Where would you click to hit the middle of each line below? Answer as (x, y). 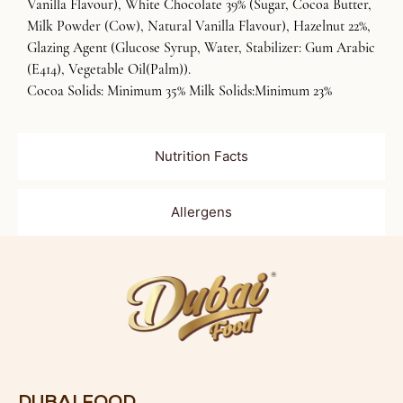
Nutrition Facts (201, 156)
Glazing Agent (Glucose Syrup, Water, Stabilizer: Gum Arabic (201, 48)
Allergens (201, 211)
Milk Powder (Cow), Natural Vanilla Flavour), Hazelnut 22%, (199, 27)
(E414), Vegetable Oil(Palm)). (109, 70)
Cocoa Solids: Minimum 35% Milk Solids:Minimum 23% (179, 91)
